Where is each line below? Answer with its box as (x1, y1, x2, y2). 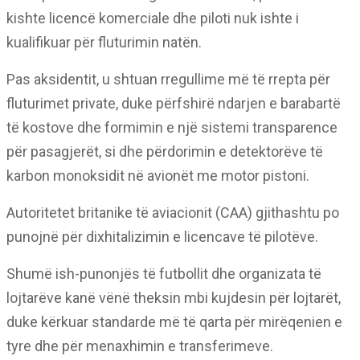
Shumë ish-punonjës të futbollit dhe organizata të (6, 265, 321, 282)
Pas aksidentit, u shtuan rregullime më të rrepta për (6, 71, 330, 88)
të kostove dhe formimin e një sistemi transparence (6, 119, 337, 136)
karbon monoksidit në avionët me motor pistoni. (6, 167, 309, 184)
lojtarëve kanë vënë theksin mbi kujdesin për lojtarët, (6, 289, 341, 306)
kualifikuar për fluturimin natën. (6, 34, 202, 51)
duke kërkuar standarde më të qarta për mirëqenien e (6, 313, 342, 330)
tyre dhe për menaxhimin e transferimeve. (6, 337, 273, 354)
